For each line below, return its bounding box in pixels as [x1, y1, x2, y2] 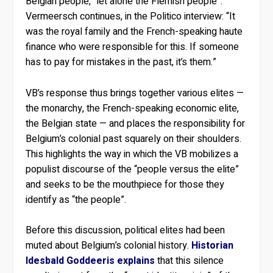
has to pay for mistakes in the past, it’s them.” [26, 54, 217, 69]
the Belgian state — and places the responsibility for [26, 116, 246, 131]
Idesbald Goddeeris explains [26, 253, 155, 269]
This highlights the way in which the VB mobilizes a [26, 146, 239, 161]
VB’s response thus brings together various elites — [26, 85, 244, 101]
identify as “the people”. [26, 192, 127, 207]
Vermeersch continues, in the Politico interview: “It [26, 9, 236, 24]
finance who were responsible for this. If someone [26, 39, 239, 54]
